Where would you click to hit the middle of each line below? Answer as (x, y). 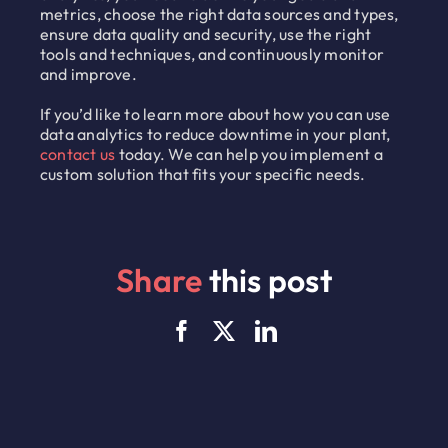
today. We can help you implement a (250, 154)
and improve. (88, 74)
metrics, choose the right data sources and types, (219, 14)
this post (267, 280)
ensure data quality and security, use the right (205, 34)
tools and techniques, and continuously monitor (212, 54)
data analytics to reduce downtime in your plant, (215, 134)
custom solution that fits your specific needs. (202, 174)
